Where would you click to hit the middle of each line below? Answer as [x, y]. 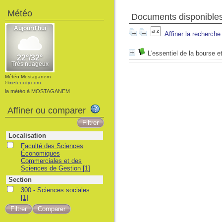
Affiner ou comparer [49, 111]
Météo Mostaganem [28, 77]
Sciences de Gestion [52, 168]
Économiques [40, 153]
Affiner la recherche [193, 34]
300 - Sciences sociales [55, 190]
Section [20, 180]
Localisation [27, 136]
